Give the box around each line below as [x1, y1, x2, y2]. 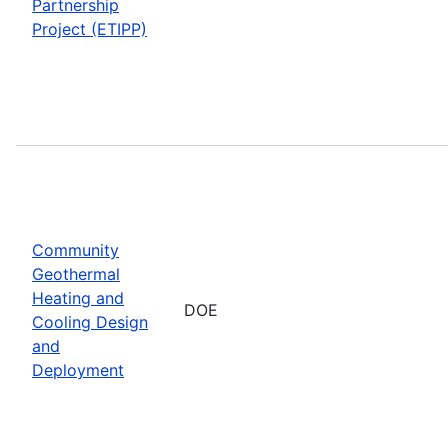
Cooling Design [32, 311, 148, 332]
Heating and [32, 287, 124, 308]
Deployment [32, 359, 124, 380]
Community [32, 239, 119, 260]
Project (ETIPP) [32, 18, 147, 39]
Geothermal [32, 263, 120, 284]
